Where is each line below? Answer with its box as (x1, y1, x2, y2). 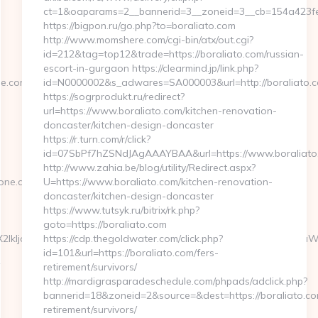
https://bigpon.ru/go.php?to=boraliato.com (43, 19, 236, 32)
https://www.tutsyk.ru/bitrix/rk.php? (43, 204, 199, 216)
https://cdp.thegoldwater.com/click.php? (43, 232, 223, 245)
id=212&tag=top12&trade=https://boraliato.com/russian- (43, 48, 304, 60)
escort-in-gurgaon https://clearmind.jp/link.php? (43, 62, 258, 75)
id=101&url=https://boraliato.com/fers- (43, 246, 219, 259)
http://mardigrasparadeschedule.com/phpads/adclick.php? (43, 275, 307, 287)
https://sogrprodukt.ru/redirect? (43, 90, 185, 103)
